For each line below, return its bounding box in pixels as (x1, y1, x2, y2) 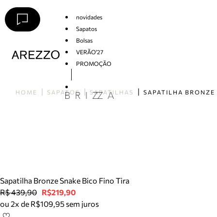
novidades (76, 13, 102, 20)
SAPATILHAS (90, 89, 134, 95)
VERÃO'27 (76, 48, 103, 55)
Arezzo (12, 60, 30, 67)
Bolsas (76, 36, 93, 44)
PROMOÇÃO (76, 60, 111, 67)
